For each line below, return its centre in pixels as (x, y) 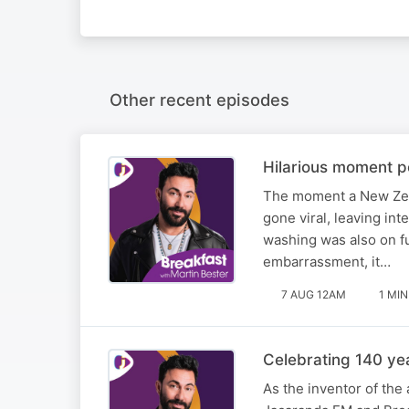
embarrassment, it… (327, 261)
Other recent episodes (199, 99)
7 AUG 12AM (314, 294)
